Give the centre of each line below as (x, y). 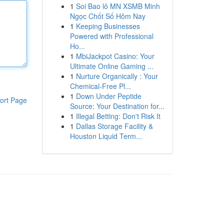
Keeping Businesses (108, 26)
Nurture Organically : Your (117, 76)
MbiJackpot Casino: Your (115, 56)
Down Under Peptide (108, 96)
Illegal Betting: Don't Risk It (118, 116)
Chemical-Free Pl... (100, 86)
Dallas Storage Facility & (114, 126)
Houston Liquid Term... (106, 136)
